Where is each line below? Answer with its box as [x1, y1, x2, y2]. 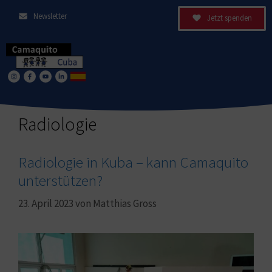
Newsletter [33, 11, 67, 21]
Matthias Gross [93, 197, 157, 211]
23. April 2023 [18, 197, 73, 211]
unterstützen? [18, 170, 103, 190]
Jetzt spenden [207, 13, 252, 23]
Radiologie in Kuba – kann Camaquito [18, 152, 248, 172]
